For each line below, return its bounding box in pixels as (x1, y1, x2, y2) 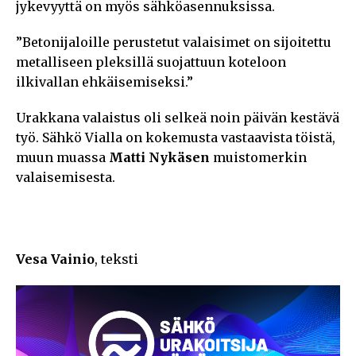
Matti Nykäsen (109, 149, 210, 165)
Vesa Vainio (16, 250, 95, 267)
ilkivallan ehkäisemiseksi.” (16, 73, 193, 90)
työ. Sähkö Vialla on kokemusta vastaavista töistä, (16, 129, 335, 145)
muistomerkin (210, 149, 307, 165)
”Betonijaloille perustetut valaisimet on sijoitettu (16, 33, 331, 50)
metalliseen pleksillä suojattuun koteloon (16, 53, 286, 70)
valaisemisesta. (16, 168, 115, 185)
